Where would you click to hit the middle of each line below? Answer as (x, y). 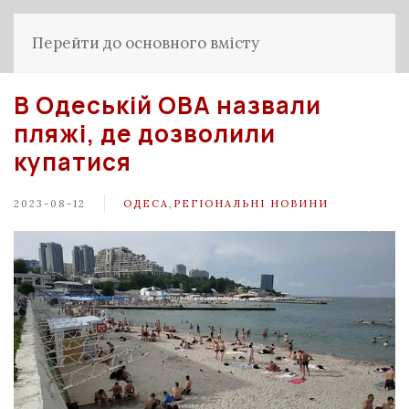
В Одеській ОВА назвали (168, 105)
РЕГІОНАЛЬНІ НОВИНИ (251, 203)
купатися (73, 162)
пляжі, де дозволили (145, 133)
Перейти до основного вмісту (146, 43)
